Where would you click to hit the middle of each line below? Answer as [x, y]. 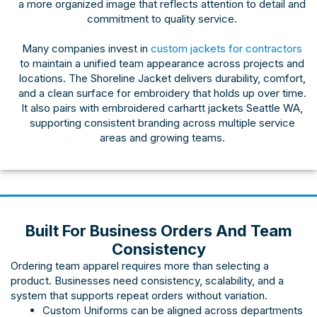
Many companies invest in [86, 49]
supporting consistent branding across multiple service [162, 123]
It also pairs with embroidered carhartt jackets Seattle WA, [162, 108]
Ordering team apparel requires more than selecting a [140, 266]
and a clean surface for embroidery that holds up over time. [162, 93]
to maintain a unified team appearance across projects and [162, 64]
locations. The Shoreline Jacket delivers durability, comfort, [162, 79]
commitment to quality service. [162, 19]
